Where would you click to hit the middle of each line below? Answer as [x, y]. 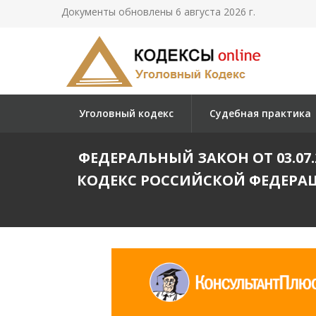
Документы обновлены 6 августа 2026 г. [158, 12]
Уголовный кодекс [126, 113]
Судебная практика [260, 113]
